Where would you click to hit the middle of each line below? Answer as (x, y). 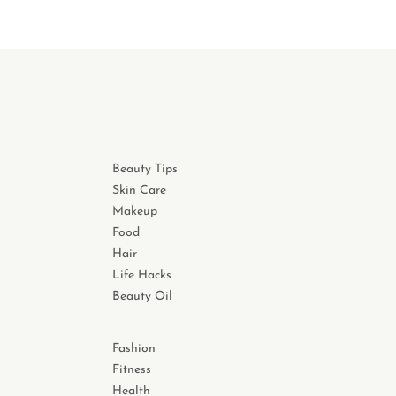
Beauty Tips (145, 170)
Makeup (135, 212)
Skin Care (139, 191)
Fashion (134, 349)
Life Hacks (142, 276)
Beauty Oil (142, 297)
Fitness (132, 370)
